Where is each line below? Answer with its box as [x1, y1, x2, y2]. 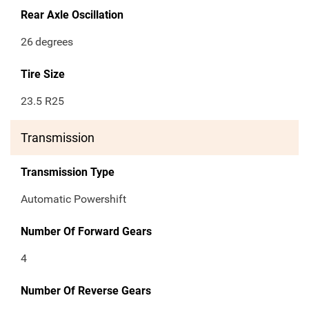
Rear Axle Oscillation [21, 8, 123, 22]
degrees [35, 35, 74, 49]
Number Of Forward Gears [21, 225, 152, 239]
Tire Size [21, 68, 65, 81]
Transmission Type [21, 166, 114, 179]
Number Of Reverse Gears [21, 284, 151, 298]
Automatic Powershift [21, 192, 126, 206]
